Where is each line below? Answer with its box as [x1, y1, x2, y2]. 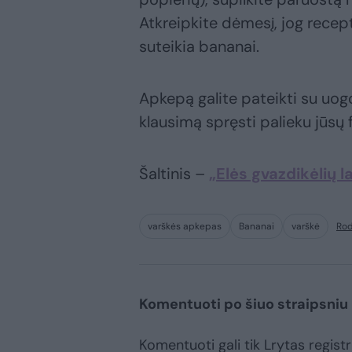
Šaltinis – [139, 163, 209, 185]
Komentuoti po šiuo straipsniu [139, 295, 348, 314]
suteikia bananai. [139, 36, 259, 57]
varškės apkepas [148, 220, 222, 233]
